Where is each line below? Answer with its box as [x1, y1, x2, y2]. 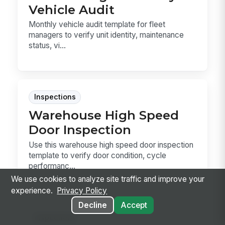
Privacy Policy [57, 186, 107, 196]
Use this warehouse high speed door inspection [29, 140, 194, 150]
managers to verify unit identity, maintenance [29, 30, 184, 40]
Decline [78, 200, 107, 210]
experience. [11, 186, 55, 196]
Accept [120, 200, 147, 210]
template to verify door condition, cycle [29, 150, 167, 160]
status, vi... [29, 41, 66, 51]
